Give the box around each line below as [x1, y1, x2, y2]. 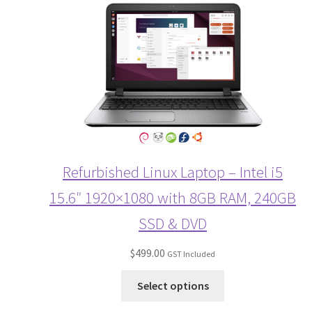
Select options [136, 279, 209, 293]
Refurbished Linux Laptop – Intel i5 [63, 162, 283, 182]
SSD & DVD [139, 213, 207, 234]
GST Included [167, 249, 215, 260]
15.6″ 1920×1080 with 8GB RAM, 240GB [49, 187, 296, 208]
